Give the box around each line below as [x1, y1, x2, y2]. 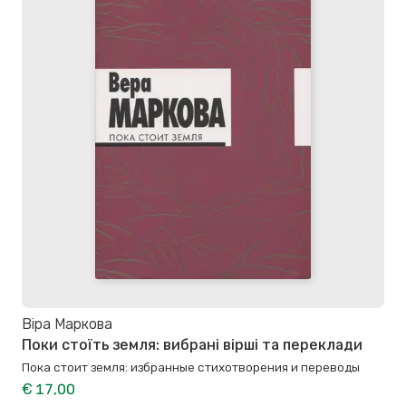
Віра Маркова [22, 315, 112, 333]
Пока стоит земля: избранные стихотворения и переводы [22, 359, 360, 374]
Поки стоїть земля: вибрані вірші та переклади [22, 335, 362, 353]
